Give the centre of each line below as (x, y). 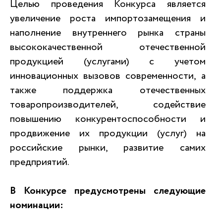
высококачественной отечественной (108, 47)
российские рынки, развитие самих (108, 148)
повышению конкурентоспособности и (108, 119)
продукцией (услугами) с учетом (108, 62)
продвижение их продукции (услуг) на (108, 134)
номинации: (37, 205)
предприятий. (40, 162)
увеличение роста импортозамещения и (108, 19)
